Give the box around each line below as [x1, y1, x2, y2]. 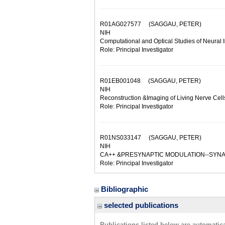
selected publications [102, 201, 178, 209]
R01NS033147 [100, 134, 141, 141]
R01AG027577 [100, 21, 141, 28]
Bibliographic [101, 185, 150, 193]
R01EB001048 [100, 77, 141, 84]
